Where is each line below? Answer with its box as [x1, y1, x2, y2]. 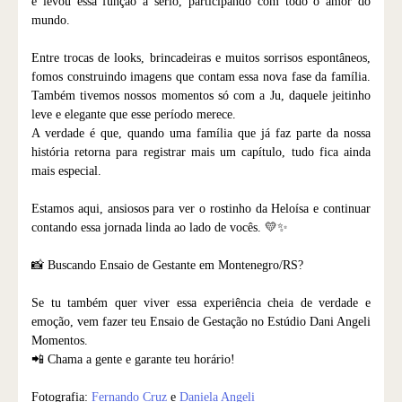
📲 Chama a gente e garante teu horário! [31, 352, 235, 366]
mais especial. [31, 163, 101, 178]
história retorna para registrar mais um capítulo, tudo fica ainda [31, 144, 371, 159]
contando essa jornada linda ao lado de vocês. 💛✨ [31, 220, 288, 234]
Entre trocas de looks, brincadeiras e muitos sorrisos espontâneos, [31, 50, 371, 65]
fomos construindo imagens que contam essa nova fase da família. [31, 69, 371, 83]
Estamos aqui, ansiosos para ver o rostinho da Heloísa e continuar [31, 201, 371, 215]
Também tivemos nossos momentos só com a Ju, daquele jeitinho [31, 88, 371, 102]
